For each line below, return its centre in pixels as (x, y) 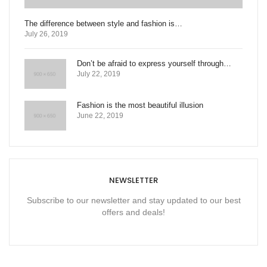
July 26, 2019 (46, 34)
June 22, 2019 (100, 115)
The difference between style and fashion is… (103, 24)
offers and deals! (133, 212)
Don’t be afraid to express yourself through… (154, 63)
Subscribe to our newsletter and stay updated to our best (133, 200)
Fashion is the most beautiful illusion (140, 105)
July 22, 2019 (99, 74)
